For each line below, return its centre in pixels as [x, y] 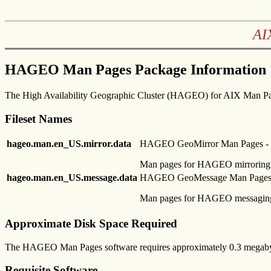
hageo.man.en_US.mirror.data [69, 144]
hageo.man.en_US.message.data [72, 178]
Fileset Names [38, 119]
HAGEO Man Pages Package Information [135, 69]
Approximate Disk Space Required [91, 223]
